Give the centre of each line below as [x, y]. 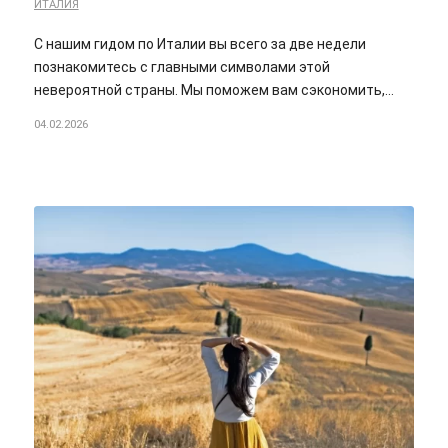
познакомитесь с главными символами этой [181, 67]
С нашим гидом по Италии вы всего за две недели [199, 44]
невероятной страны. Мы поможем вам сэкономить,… [213, 90]
